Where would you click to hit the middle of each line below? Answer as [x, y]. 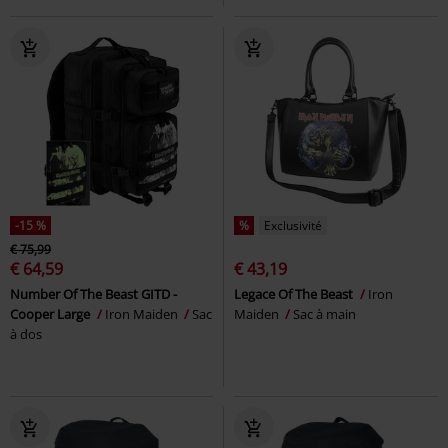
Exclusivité [293, 225]
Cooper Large [51, 313]
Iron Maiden [143, 313]
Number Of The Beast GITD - [93, 293]
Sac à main [324, 313]
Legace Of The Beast [295, 293]
